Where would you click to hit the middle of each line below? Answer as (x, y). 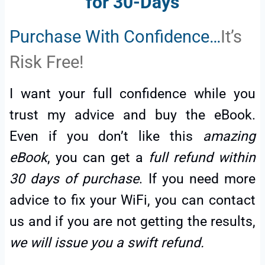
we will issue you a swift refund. (107, 243)
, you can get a (98, 158)
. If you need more (198, 179)
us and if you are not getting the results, (132, 222)
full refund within (202, 158)
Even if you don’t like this (106, 137)
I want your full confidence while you (132, 94)
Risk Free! (46, 62)
